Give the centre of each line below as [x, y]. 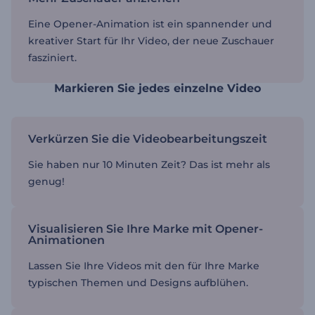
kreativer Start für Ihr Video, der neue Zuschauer [151, 41]
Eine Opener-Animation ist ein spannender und [150, 24]
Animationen [66, 240]
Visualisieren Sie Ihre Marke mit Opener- [146, 229]
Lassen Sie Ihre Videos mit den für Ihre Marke [144, 266]
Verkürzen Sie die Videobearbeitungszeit [148, 139]
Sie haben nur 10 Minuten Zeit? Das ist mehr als [149, 165]
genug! [46, 181]
